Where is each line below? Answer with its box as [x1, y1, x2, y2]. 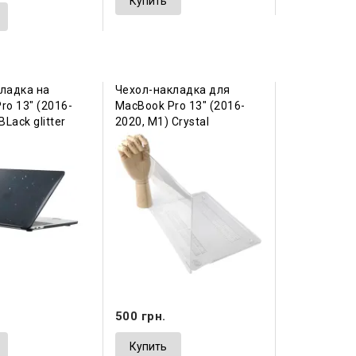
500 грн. [114, 308, 166, 323]
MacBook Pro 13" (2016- [114, 99, 246, 113]
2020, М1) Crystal [114, 115, 210, 129]
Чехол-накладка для [114, 83, 230, 97]
